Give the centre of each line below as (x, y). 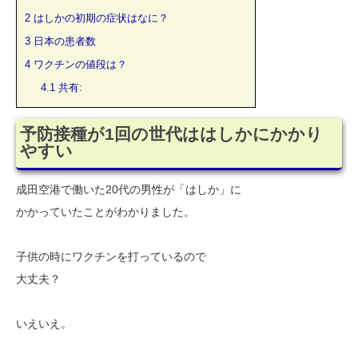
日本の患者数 (63, 41)
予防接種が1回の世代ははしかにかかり (171, 135)
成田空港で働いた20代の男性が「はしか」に (129, 190)
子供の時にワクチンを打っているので (111, 257)
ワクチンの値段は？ (79, 64)
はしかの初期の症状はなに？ (99, 18)
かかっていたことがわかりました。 (105, 212)
